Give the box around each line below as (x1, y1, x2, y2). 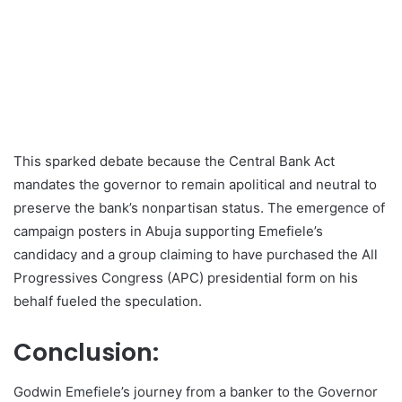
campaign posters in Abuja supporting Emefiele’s (13, 222, 323, 240)
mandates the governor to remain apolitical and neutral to (13, 175, 377, 193)
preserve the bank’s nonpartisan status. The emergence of (13, 198, 385, 216)
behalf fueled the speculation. (13, 292, 202, 310)
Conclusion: (13, 335, 159, 369)
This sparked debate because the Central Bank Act (13, 152, 335, 170)
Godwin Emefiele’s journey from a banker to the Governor (13, 383, 378, 400)
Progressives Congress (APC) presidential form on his (13, 268, 358, 286)
